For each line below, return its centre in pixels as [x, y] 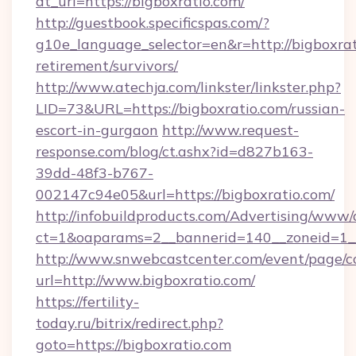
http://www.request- [230, 130]
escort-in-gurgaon [97, 130]
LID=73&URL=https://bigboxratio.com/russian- [190, 108]
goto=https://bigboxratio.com [133, 344]
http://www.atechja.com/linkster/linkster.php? [188, 87]
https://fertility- [87, 302]
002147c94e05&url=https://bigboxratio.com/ [185, 194]
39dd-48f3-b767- [95, 173]
